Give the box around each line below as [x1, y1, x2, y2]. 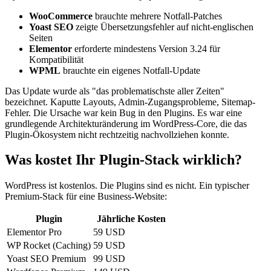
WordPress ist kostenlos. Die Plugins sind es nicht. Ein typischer [5, 180, 249, 191]
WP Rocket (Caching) [7, 240, 91, 251]
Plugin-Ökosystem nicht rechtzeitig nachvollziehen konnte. [5, 129, 229, 140]
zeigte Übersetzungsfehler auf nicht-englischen [73, 21, 253, 32]
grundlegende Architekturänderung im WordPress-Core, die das [5, 118, 247, 129]
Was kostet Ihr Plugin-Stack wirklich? [5, 152, 242, 168]
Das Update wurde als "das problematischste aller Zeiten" [5, 85, 224, 96]
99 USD [93, 253, 125, 264]
